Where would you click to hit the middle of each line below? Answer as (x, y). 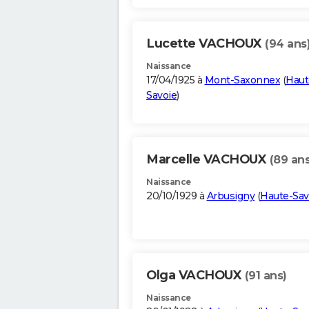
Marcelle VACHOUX (208, 160)
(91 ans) (266, 276)
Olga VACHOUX (196, 276)
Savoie (161, 96)
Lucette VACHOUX (206, 44)
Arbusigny (230, 196)
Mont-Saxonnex (242, 80)
